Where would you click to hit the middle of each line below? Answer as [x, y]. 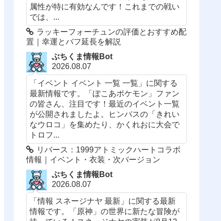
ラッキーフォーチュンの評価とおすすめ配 [112, 32]
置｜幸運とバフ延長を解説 [74, 42]
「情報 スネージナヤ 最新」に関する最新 [103, 201]
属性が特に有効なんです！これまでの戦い [105, 7]
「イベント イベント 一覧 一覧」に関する [104, 83]
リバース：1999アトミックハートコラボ [109, 150]
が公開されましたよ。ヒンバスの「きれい [105, 114]
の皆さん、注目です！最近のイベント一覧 [105, 104]
